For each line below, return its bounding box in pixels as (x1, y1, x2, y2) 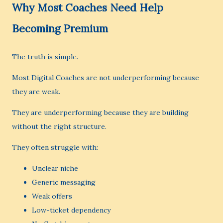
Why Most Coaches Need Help (12, 1, 163, 14)
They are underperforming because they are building (12, 108, 189, 117)
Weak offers (32, 192, 72, 201)
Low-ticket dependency (32, 206, 111, 215)
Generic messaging (32, 178, 96, 187)
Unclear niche (32, 164, 78, 173)
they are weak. (12, 87, 60, 96)
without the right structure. (12, 122, 107, 131)
